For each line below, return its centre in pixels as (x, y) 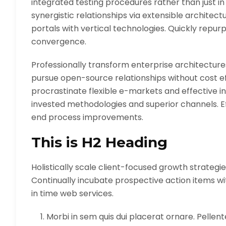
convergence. (59, 42)
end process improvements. (87, 117)
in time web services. (72, 193)
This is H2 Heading (99, 142)
